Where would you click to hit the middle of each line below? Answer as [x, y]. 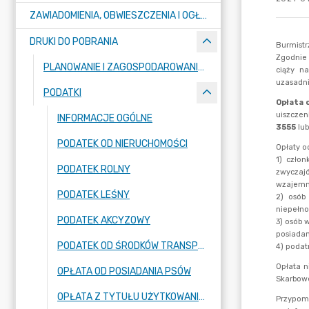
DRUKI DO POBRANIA [74, 42]
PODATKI [62, 93]
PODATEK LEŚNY [93, 195]
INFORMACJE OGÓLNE [105, 118]
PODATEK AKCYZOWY [104, 220]
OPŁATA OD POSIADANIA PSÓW [124, 271]
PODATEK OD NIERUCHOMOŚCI [122, 144]
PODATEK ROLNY [94, 169]
